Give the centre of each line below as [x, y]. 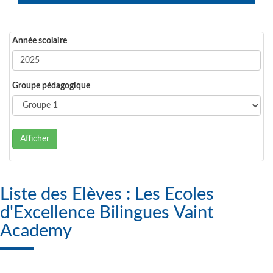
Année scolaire [40, 41]
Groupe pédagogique [51, 86]
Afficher [35, 139]
